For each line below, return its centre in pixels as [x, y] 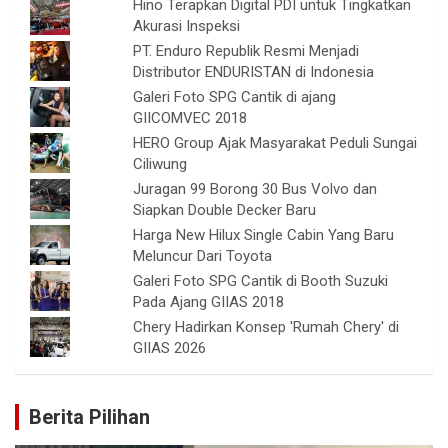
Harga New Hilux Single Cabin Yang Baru [264, 235]
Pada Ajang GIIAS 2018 [209, 302]
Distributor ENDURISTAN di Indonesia [254, 72]
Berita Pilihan [89, 417]
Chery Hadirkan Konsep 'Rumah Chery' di [266, 327]
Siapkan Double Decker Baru [225, 210]
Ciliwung [160, 164]
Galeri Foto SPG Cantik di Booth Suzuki [261, 281]
